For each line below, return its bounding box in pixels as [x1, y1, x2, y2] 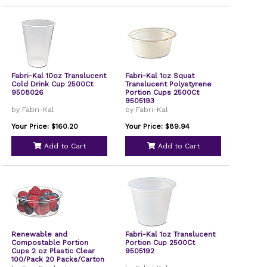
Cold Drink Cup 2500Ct [11, 80, 94, 88]
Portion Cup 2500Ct [125, 238, 195, 247]
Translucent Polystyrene [125, 80, 212, 88]
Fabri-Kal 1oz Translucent [125, 230, 216, 238]
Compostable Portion [11, 238, 89, 247]
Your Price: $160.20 [11, 122, 79, 131]
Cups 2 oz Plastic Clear [11, 247, 95, 255]
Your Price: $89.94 [125, 122, 190, 131]
